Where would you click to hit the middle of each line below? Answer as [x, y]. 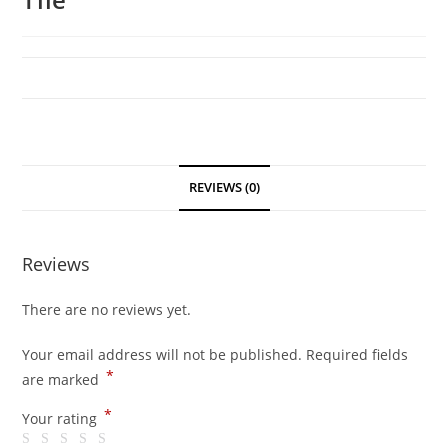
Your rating [62, 418]
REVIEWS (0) [224, 187]
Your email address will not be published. [162, 354]
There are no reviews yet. [107, 309]
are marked [63, 379]
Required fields [357, 354]
